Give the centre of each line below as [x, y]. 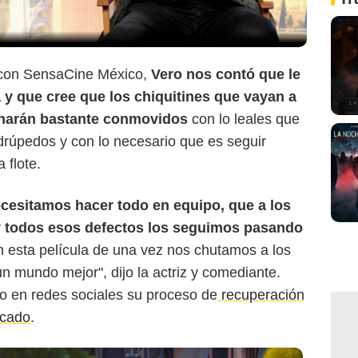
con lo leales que [244, 119]
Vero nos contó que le [224, 74]
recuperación [261, 295]
